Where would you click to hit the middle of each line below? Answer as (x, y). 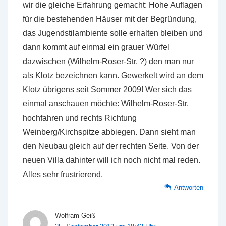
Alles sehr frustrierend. (63, 174)
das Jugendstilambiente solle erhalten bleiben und (113, 33)
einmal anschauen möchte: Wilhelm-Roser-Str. (106, 104)
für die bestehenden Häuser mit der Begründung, (110, 19)
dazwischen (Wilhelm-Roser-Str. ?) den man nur (108, 61)
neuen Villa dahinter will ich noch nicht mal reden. (111, 160)
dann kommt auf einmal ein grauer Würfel (96, 47)
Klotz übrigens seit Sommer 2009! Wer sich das (107, 90)
